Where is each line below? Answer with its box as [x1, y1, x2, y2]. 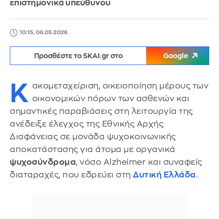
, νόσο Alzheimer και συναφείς [76, 158, 202, 166]
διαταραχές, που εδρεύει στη [10, 171, 133, 179]
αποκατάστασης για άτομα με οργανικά [10, 145, 175, 153]
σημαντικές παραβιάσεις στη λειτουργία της [10, 107, 193, 115]
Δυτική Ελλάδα [133, 171, 196, 179]
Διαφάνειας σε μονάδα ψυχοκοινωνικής [10, 132, 176, 141]
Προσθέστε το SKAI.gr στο [34, 52, 123, 59]
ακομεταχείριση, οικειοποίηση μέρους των [32, 82, 208, 90]
